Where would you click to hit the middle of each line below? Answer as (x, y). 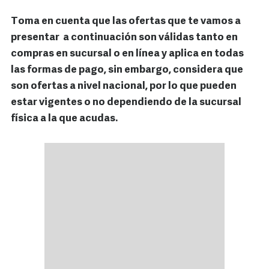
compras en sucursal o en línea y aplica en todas (127, 54)
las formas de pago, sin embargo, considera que (127, 70)
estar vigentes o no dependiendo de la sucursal (126, 103)
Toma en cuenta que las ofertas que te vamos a (126, 22)
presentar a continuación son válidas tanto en (124, 38)
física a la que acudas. (65, 119)
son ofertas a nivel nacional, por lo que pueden (124, 86)
